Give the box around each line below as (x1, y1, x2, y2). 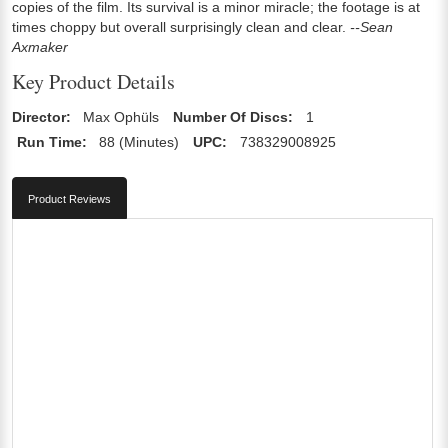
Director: (12, 108, 71, 125)
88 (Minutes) (99, 133, 180, 150)
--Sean (350, 18, 393, 35)
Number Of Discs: (173, 108, 294, 125)
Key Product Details (12, 67, 175, 95)
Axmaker (12, 38, 68, 55)
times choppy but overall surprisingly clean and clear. (12, 18, 350, 35)
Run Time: (17, 133, 87, 150)
